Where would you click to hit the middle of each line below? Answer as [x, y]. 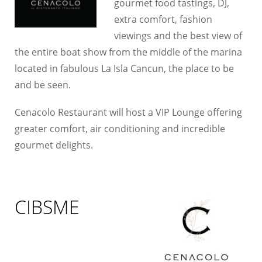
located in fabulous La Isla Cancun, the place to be [125, 69]
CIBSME [47, 207]
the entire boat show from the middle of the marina [129, 52]
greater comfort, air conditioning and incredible [120, 129]
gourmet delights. [54, 145]
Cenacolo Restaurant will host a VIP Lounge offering [129, 113]
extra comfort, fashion [163, 20]
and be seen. [43, 85]
